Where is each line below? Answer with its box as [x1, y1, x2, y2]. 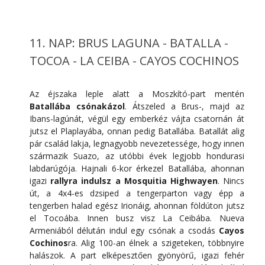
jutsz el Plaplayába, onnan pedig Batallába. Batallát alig [30, 125, 244, 137]
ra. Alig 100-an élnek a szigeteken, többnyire [68, 237, 244, 249]
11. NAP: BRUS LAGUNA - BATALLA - [30, 35, 228, 51]
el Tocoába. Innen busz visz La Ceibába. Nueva [30, 212, 244, 224]
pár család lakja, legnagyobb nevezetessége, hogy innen [30, 138, 244, 150]
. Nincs [217, 175, 245, 187]
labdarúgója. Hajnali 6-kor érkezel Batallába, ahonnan [30, 163, 244, 174]
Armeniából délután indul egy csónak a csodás [30, 225, 215, 237]
